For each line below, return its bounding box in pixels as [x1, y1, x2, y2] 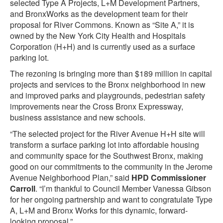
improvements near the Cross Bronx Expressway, [10, 101, 183, 112]
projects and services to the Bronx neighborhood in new [10, 79, 206, 91]
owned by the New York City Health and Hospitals [10, 29, 186, 41]
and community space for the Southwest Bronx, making [10, 150, 203, 162]
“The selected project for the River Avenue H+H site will [10, 128, 205, 140]
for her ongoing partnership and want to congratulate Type [10, 194, 213, 206]
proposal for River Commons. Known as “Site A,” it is [10, 18, 194, 30]
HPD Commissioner [131, 172, 206, 184]
